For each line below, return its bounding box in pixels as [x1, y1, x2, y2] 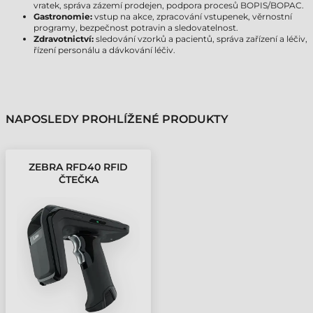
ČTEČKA [58, 173, 99, 186]
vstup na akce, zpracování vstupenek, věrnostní [92, 11, 292, 22]
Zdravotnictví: [34, 34, 96, 44]
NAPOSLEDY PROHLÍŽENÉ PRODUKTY [6, 112, 228, 126]
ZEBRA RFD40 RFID [29, 161, 128, 173]
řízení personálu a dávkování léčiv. [34, 45, 175, 55]
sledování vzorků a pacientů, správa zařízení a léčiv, [96, 34, 307, 44]
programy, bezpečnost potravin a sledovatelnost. [34, 22, 238, 33]
